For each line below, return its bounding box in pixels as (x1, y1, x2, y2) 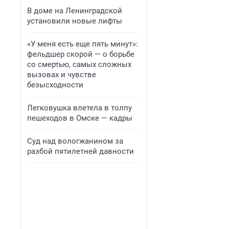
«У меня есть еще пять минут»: (27, 39, 138, 49)
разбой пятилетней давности (27, 147, 134, 156)
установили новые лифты (27, 16, 122, 26)
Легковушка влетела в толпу (27, 103, 132, 112)
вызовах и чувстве (27, 70, 96, 79)
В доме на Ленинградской (27, 6, 122, 15)
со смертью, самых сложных (27, 60, 131, 69)
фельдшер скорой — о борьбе (27, 50, 134, 59)
